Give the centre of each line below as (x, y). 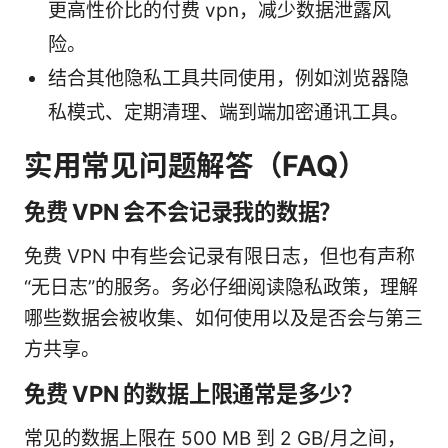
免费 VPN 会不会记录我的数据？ (183, 212)
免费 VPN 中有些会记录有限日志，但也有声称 (219, 257)
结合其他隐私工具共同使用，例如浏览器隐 (228, 79)
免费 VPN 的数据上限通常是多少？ (193, 394)
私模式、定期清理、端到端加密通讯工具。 (228, 113)
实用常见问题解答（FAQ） (195, 166)
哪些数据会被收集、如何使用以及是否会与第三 (223, 319)
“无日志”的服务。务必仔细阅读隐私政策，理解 (221, 288)
